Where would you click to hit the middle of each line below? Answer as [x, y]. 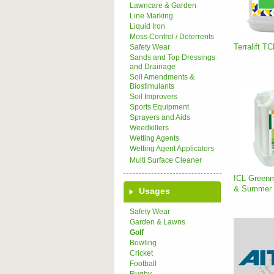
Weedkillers [149, 128]
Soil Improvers [154, 97]
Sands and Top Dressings [172, 57]
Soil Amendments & [162, 77]
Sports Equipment [159, 107]
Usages [154, 191]
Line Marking [151, 16]
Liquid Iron [147, 26]
